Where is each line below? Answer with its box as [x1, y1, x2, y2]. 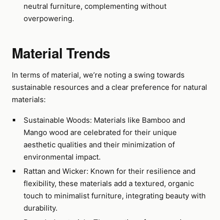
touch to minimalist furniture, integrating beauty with [23, 191, 206, 200]
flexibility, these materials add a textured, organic [23, 179, 194, 188]
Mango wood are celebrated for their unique [23, 128, 177, 137]
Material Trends [12, 43, 110, 63]
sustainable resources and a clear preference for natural [12, 82, 207, 92]
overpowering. [23, 14, 74, 23]
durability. [23, 203, 57, 213]
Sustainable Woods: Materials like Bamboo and [23, 115, 185, 125]
